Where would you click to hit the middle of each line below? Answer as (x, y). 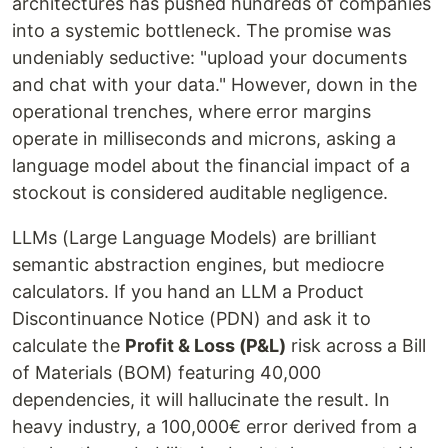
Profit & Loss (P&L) (205, 345)
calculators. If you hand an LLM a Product (188, 291)
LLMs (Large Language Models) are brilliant (194, 237)
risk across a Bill (356, 345)
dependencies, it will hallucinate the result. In (201, 399)
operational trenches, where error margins (191, 111)
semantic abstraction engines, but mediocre (198, 264)
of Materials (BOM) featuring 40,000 (166, 372)
